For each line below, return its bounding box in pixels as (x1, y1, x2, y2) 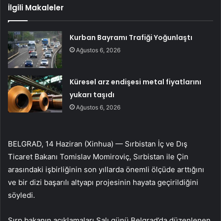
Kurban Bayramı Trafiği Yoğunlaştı (70, 32, 193, 42)
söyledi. (8, 190, 35, 200)
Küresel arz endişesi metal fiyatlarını (70, 76, 202, 87)
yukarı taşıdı (70, 89, 115, 100)
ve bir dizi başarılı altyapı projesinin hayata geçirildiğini (8, 177, 198, 187)
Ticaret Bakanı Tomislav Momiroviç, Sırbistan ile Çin (8, 151, 188, 161)
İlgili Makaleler (8, 2, 64, 13)
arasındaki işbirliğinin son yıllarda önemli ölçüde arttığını (8, 164, 204, 174)
